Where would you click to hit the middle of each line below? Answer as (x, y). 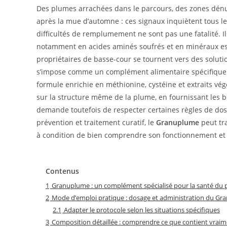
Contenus (62, 171)
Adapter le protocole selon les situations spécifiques (142, 210)
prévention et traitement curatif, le (96, 122)
